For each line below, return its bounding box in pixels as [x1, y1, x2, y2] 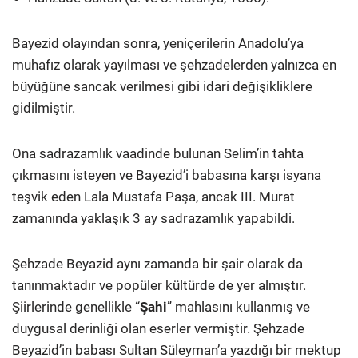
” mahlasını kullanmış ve [167, 298, 310, 315]
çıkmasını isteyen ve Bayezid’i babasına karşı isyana [12, 166, 321, 183]
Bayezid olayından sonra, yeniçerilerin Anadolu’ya [12, 34, 304, 51]
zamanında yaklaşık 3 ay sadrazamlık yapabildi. [12, 209, 295, 226]
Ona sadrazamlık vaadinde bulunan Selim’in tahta [12, 145, 304, 161]
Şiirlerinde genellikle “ [12, 298, 140, 315]
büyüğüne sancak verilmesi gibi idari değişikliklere [12, 78, 312, 94]
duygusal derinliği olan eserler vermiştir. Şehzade [12, 320, 304, 336]
